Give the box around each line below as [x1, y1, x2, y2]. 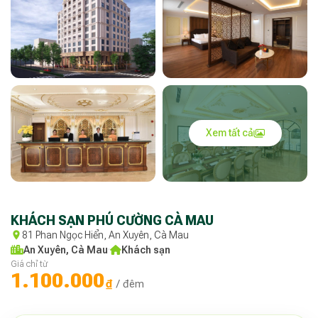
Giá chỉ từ [11, 258, 48, 269]
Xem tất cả [205, 127, 253, 139]
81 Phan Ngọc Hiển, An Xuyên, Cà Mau [22, 229, 189, 241]
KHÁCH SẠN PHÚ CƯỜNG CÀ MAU [11, 212, 214, 228]
